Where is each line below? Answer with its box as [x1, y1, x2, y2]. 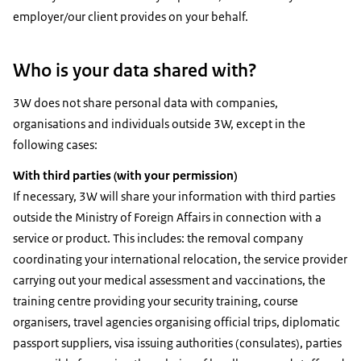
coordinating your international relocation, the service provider [13, 251, 347, 268]
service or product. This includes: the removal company [13, 230, 303, 247]
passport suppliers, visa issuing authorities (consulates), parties [13, 335, 342, 351]
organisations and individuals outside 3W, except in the [13, 116, 305, 132]
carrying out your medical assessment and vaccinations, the [13, 272, 326, 288]
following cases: [13, 137, 98, 153]
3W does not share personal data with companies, [13, 95, 278, 111]
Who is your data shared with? [13, 58, 257, 83]
